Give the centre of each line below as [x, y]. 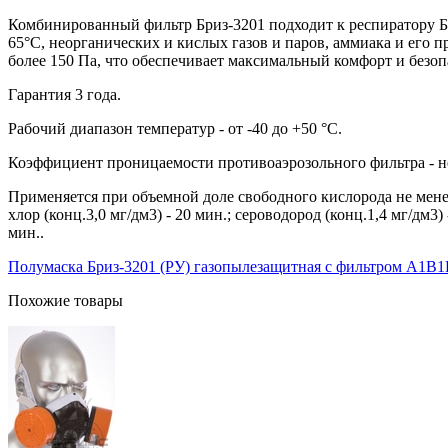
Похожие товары [65, 300]
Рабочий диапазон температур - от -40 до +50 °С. [175, 128]
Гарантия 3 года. [64, 94]
